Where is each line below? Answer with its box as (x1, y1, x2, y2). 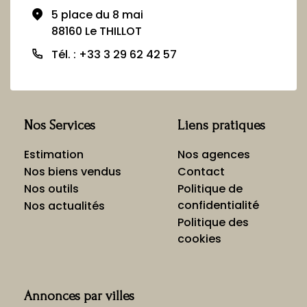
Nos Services (24, 117, 95, 133)
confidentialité (177, 197, 259, 213)
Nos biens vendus (24, 163, 121, 180)
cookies (177, 230, 221, 247)
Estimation (24, 146, 84, 162)
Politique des (177, 214, 249, 230)
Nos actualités (24, 197, 105, 214)
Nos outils (24, 180, 79, 197)
